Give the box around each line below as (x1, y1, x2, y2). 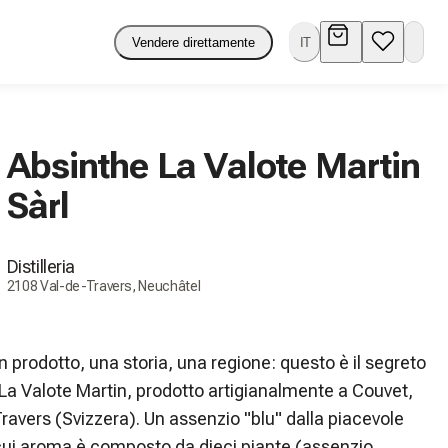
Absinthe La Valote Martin (6, 144, 421, 187)
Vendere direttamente (131, 34, 255, 50)
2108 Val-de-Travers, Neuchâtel (6, 277, 201, 294)
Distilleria (6, 255, 75, 277)
